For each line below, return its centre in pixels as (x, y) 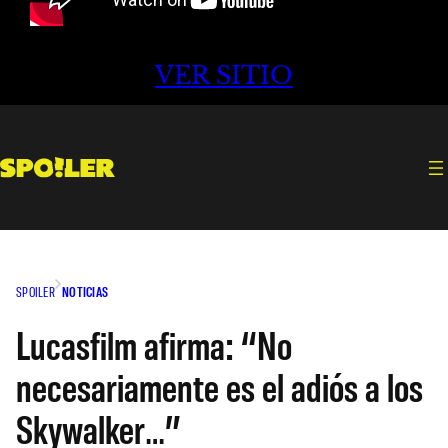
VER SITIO (224, 76)
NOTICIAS (85, 291)
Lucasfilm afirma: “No (154, 343)
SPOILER (35, 291)
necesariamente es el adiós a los (219, 385)
